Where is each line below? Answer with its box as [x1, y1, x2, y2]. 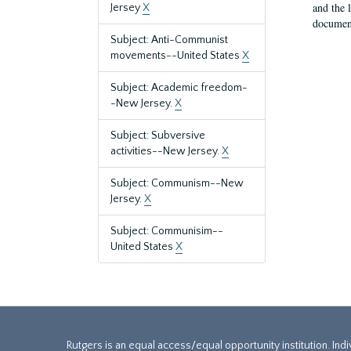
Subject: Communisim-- [110, 225, 223, 237]
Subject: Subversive [110, 129, 205, 142]
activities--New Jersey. [110, 145, 222, 157]
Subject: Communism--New [110, 177, 244, 190]
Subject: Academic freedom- [110, 81, 248, 94]
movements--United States [110, 49, 242, 62]
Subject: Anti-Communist [110, 34, 228, 46]
